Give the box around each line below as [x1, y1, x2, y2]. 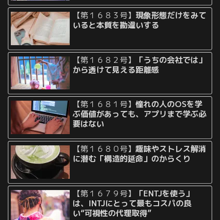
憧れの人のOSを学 [136, 99, 203, 110]
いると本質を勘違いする [73, 19, 160, 30]
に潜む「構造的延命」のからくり [73, 153, 191, 165]
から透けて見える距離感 [73, 64, 160, 75]
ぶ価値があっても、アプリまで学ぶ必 [73, 109, 207, 120]
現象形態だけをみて [136, 9, 207, 21]
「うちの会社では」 [136, 54, 207, 65]
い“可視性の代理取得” [73, 208, 152, 219]
